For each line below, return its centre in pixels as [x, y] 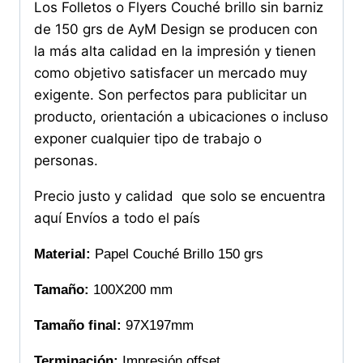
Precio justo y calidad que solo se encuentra [180, 196]
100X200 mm [131, 289]
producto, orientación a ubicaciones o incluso [181, 116]
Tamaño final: [78, 325]
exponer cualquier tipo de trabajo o [148, 138]
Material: [62, 254]
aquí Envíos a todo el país [117, 218]
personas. [66, 160]
